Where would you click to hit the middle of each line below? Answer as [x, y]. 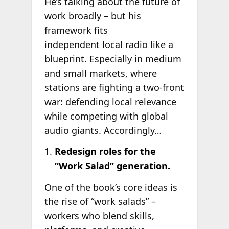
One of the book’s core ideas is [111, 187]
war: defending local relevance [110, 101]
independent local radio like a [109, 44]
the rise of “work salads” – [100, 201]
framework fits [76, 30]
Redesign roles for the [105, 152]
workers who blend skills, [99, 215]
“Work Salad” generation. [112, 166]
